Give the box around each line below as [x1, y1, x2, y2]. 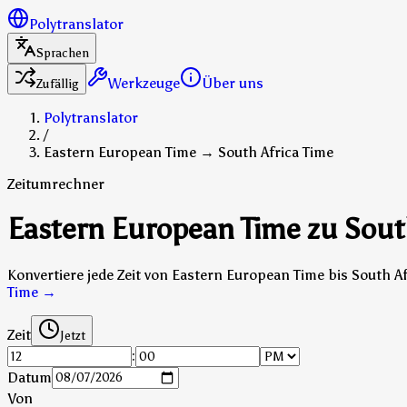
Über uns [202, 74, 263, 92]
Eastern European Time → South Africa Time [44, 144, 333, 161]
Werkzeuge [108, 74, 180, 92]
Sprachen [36, 45, 89, 61]
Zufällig [36, 76, 79, 92]
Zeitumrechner [7, 175, 104, 193]
